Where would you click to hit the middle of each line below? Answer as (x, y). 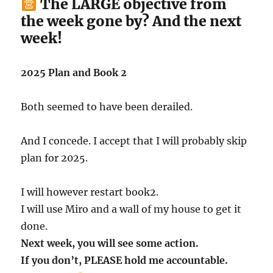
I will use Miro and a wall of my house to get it (131, 209)
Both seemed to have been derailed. (107, 107)
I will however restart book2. (90, 192)
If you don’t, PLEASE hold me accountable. (125, 261)
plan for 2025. (55, 158)
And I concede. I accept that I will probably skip (134, 141)
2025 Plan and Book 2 (74, 73)
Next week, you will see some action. (110, 243)
